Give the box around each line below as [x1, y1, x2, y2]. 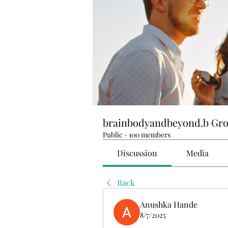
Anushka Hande [140, 199, 197, 210]
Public [103, 130, 123, 139]
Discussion [117, 148, 158, 158]
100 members [129, 130, 170, 139]
